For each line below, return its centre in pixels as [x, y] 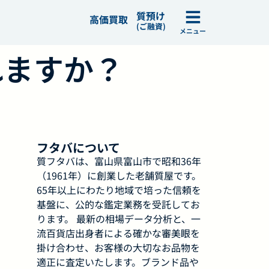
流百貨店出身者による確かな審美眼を [118, 233]
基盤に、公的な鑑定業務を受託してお [118, 204]
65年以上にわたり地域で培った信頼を [119, 190]
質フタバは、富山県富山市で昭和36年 [119, 161]
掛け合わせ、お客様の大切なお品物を [118, 248]
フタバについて [78, 148]
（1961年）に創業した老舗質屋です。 [119, 176]
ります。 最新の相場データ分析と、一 [119, 219]
